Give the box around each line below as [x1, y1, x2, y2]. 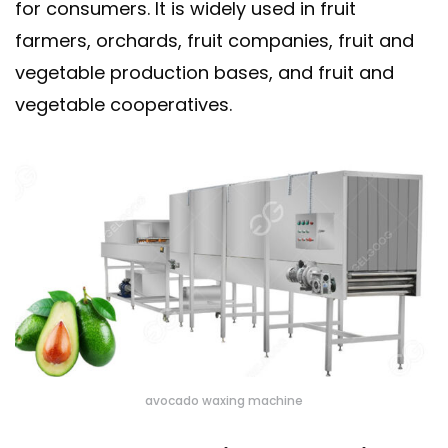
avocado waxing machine [145, 392, 303, 410]
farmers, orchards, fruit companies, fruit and [15, 28, 414, 54]
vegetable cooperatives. [15, 92, 232, 118]
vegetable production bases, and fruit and [15, 60, 394, 86]
